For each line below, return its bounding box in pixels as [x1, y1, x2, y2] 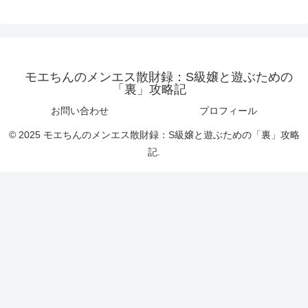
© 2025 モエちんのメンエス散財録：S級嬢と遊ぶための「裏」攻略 [8, 129, 300, 140]
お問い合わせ [51, 104, 109, 116]
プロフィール [199, 104, 257, 116]
